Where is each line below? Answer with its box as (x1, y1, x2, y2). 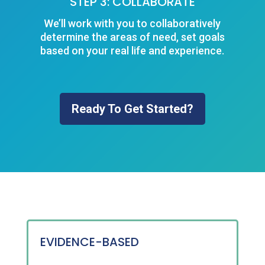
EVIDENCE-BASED (40, 234, 139, 251)
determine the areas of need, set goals (40, 31, 225, 44)
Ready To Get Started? (71, 102, 193, 117)
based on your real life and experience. (40, 44, 225, 57)
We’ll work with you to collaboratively (44, 17, 221, 30)
